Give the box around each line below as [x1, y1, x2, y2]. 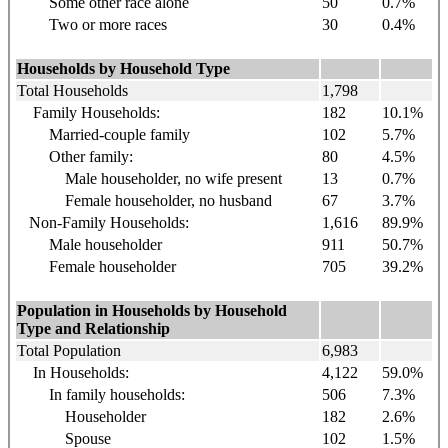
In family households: [17, 385, 185, 403]
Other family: [17, 147, 133, 165]
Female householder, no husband [17, 191, 272, 209]
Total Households [17, 81, 128, 99]
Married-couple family [17, 125, 190, 143]
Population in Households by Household [17, 301, 287, 319]
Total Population [17, 341, 121, 359]
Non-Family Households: [17, 213, 189, 231]
